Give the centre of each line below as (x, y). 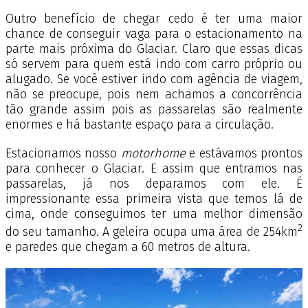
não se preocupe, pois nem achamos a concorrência (154, 94)
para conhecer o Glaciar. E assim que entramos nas (154, 168)
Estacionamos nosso (63, 153)
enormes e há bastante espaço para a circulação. (143, 124)
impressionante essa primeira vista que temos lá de (154, 199)
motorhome (153, 153)
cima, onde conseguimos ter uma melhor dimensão (154, 214)
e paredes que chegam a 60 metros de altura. (130, 247)
